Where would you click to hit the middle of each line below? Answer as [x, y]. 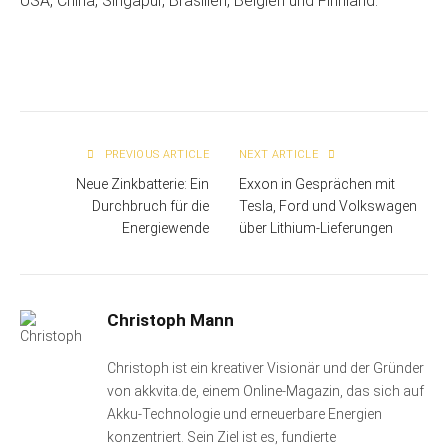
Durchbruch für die [150, 205]
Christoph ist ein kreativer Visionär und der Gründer [265, 367]
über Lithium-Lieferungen [316, 227]
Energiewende [165, 227]
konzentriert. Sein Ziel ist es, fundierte [221, 436]
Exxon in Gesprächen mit [317, 183]
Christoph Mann [170, 319]
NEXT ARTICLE [280, 154]
